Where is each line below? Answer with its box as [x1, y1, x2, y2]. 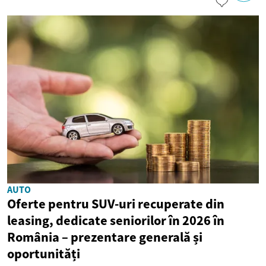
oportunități [7, 245, 80, 262]
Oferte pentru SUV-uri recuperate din [7, 195, 224, 212]
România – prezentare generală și [7, 228, 202, 245]
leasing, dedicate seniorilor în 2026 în [7, 211, 224, 229]
